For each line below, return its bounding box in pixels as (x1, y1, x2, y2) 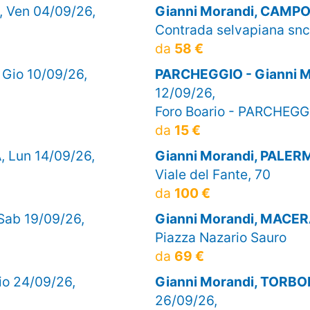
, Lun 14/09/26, (1, 147, 95, 164)
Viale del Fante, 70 (155, 165, 271, 183)
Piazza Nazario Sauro (155, 228, 286, 246)
